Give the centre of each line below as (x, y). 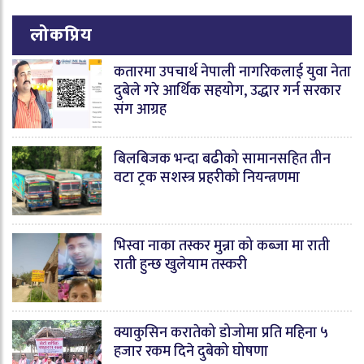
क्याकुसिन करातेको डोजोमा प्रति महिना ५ (221, 333)
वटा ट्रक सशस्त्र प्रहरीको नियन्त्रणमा (207, 178)
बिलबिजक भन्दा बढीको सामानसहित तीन (222, 159)
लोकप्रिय (61, 35)
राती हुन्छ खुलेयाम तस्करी (180, 264)
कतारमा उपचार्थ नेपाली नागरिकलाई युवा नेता (232, 72)
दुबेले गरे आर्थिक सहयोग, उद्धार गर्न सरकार (227, 91)
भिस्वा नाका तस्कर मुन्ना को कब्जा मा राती (222, 246)
